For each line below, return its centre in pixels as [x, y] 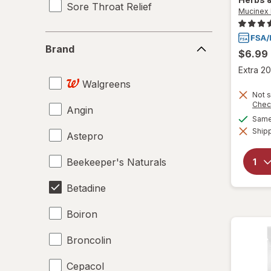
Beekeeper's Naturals [116, 162]
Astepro [85, 136]
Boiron [82, 214]
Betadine [86, 188]
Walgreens [106, 84]
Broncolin [89, 240]
